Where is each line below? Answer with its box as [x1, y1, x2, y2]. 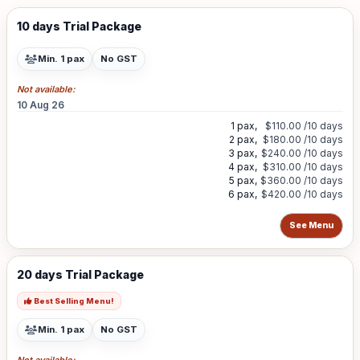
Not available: [17, 84, 76, 95]
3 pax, [228, 147, 257, 159]
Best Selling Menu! [32, 297, 114, 305]
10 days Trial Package [17, 19, 141, 33]
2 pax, [229, 133, 257, 145]
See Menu [289, 220, 333, 231]
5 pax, [229, 174, 257, 186]
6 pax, [228, 188, 257, 200]
